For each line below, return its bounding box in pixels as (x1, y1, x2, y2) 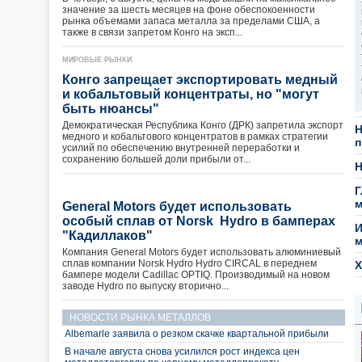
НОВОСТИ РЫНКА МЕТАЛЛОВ (65, 312, 211, 323)
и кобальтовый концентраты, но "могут (62, 87, 319, 101)
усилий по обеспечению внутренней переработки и (62, 142, 300, 154)
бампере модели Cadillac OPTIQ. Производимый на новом (62, 269, 330, 280)
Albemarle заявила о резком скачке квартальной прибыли (65, 328, 334, 339)
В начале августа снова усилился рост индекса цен (65, 346, 300, 357)
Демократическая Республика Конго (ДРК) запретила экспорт (62, 120, 343, 131)
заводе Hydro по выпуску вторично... (62, 280, 229, 292)
